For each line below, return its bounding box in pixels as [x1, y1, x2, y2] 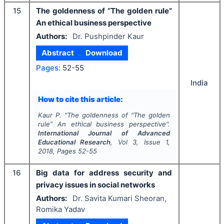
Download [85, 48, 122, 57]
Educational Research [37, 138, 111, 146]
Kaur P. [37, 111, 61, 119]
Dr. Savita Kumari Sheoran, [72, 193, 166, 203]
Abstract [41, 48, 74, 57]
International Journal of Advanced [37, 129, 170, 137]
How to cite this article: [37, 94, 123, 104]
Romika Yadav [36, 204, 85, 214]
